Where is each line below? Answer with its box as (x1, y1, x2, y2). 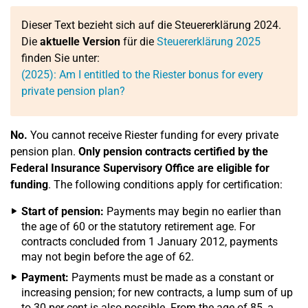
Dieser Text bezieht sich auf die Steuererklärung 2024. (21, 19, 281, 32)
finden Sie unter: (21, 52, 100, 65)
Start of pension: (21, 205, 104, 218)
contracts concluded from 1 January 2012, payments (21, 235, 278, 248)
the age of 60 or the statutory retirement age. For (21, 220, 255, 233)
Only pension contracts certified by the (78, 145, 268, 158)
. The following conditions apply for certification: (48, 178, 283, 191)
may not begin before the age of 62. (21, 250, 194, 263)
